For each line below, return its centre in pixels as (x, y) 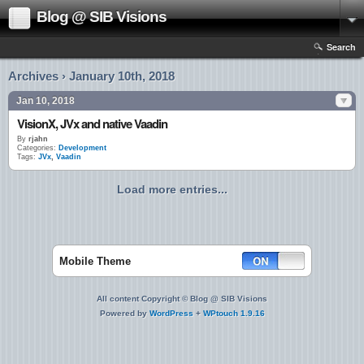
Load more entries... (172, 189)
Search (341, 47)
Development (82, 148)
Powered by (124, 313)
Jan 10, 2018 (45, 101)
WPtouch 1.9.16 (234, 313)
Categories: (37, 148)
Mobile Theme (95, 261)
